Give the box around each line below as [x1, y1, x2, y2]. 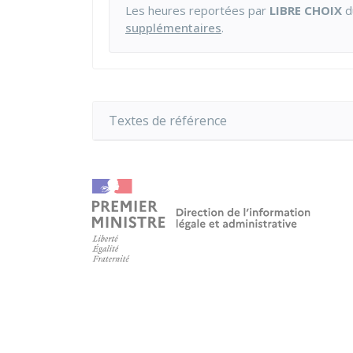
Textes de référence [109, 112, 227, 129]
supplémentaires [125, 20, 221, 35]
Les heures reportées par [125, 2, 269, 18]
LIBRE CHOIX [269, 2, 342, 18]
